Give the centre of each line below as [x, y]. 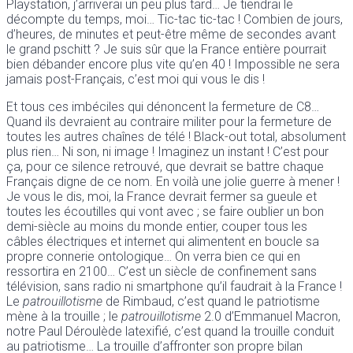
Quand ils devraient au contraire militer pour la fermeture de [169, 121]
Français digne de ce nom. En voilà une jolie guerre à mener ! [173, 181]
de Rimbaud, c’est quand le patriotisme [211, 301]
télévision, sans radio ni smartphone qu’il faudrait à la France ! [174, 286]
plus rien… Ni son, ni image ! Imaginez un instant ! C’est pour [167, 151]
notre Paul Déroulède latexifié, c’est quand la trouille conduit [170, 331]
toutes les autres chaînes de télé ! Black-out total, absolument [176, 136]
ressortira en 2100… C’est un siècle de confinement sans [162, 271]
